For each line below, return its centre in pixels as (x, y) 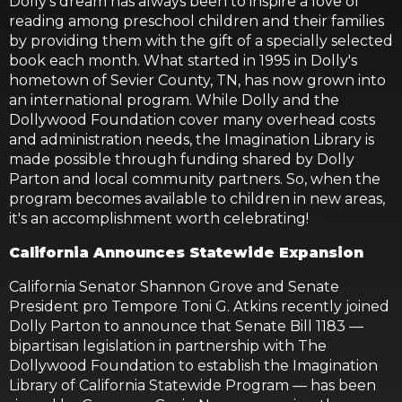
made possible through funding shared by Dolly (182, 159)
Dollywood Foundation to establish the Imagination (193, 366)
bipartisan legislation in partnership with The (168, 346)
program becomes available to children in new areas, (197, 199)
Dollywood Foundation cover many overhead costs (192, 120)
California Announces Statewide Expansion (186, 253)
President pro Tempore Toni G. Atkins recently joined (199, 306)
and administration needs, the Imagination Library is (192, 140)
